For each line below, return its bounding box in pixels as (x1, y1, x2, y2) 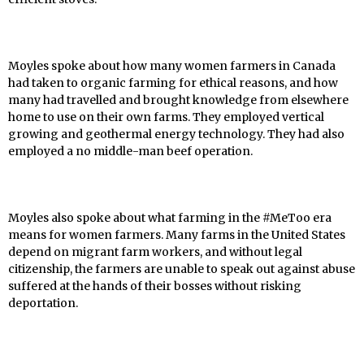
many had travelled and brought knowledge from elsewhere (8, 93, 349, 108)
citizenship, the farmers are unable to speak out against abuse (8, 262, 355, 277)
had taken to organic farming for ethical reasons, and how (8, 76, 338, 91)
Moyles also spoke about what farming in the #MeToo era (8, 210, 331, 226)
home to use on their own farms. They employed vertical (8, 110, 324, 125)
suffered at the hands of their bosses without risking (8, 279, 301, 294)
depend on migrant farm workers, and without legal (8, 245, 302, 260)
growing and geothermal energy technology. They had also (8, 127, 344, 142)
